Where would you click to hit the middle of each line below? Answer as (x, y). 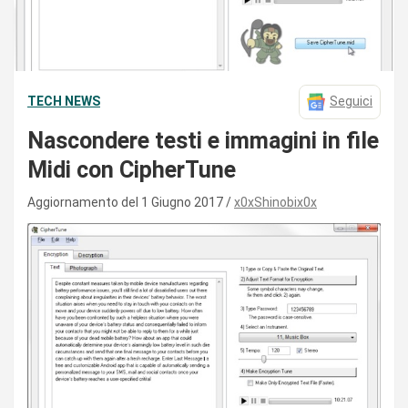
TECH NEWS (64, 102)
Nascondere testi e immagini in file (203, 140)
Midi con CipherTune (132, 169)
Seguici (351, 102)
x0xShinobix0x (275, 202)
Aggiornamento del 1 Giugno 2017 (127, 202)
